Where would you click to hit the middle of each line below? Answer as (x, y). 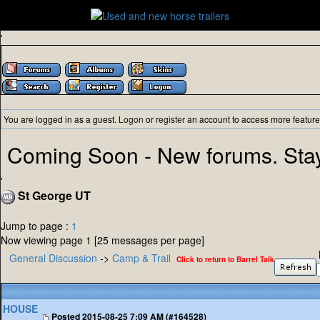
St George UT (53, 196)
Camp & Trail (141, 258)
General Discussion (53, 258)
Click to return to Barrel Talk (225, 260)
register (170, 119)
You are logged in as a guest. (61, 119)
